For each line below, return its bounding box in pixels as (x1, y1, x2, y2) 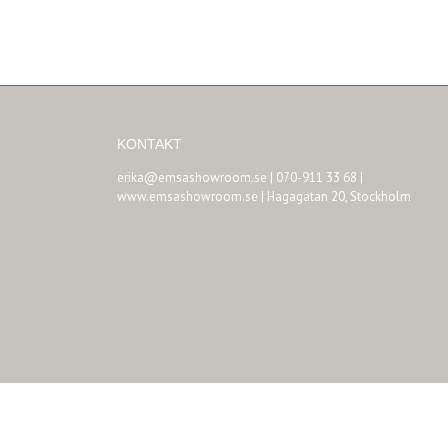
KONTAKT (117, 136, 182, 152)
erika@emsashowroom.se (117, 169, 267, 186)
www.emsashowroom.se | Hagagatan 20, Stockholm (117, 188, 411, 205)
